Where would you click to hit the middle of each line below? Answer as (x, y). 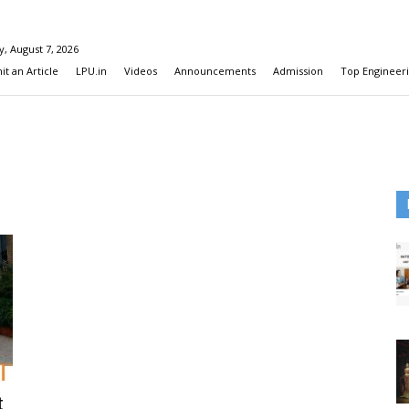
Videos (141, 71)
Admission (298, 71)
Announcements (215, 71)
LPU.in (91, 71)
